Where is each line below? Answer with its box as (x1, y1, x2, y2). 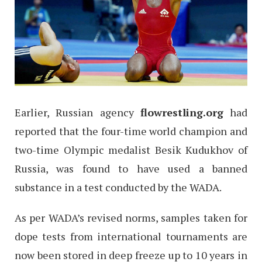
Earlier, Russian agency (15, 105, 140, 119)
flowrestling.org (140, 105, 223, 119)
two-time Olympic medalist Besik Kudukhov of (15, 142, 247, 157)
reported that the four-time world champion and (15, 123, 247, 138)
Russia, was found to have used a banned (15, 161, 247, 175)
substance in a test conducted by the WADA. (15, 180, 222, 194)
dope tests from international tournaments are (15, 229, 247, 243)
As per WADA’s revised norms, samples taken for (15, 210, 247, 225)
